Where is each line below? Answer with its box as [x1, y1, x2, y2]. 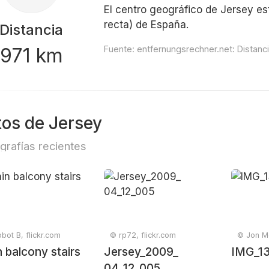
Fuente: [104, 44, 138, 54]
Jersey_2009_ [104, 245, 179, 259]
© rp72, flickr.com [110, 231, 177, 240]
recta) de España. [104, 19, 189, 31]
